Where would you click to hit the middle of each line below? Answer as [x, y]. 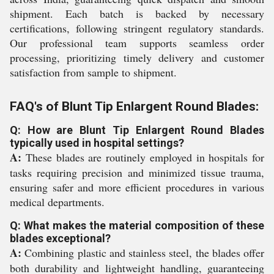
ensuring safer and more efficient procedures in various [137, 187]
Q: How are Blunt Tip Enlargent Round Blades [137, 130]
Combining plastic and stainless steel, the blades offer [143, 253]
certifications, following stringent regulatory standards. [137, 28]
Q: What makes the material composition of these [137, 225]
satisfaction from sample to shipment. [93, 72]
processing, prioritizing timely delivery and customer [137, 57]
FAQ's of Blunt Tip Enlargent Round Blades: [134, 106]
